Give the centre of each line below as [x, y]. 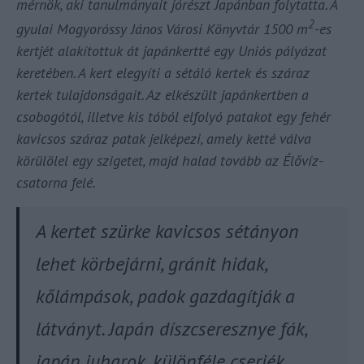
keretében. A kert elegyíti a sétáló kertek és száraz [163, 73]
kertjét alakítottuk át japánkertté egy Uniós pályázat [171, 51]
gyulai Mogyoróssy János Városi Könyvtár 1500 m [162, 29]
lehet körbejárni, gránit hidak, [152, 264]
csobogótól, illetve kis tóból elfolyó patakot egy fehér [173, 117]
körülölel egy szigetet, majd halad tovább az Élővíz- [170, 161]
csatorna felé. [56, 183]
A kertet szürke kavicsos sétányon [167, 232]
